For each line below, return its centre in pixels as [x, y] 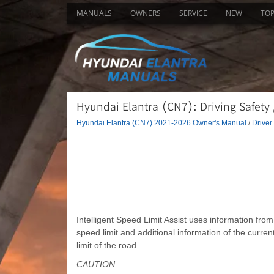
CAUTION [95, 264]
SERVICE [193, 13]
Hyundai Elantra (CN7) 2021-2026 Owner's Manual [161, 122]
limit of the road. [107, 245]
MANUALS [94, 13]
